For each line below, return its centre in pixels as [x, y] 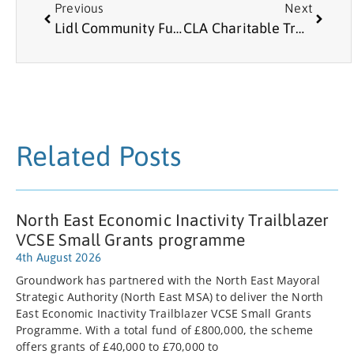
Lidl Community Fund [178, 28]
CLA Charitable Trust [300, 28]
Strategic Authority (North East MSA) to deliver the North [170, 297]
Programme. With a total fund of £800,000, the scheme [165, 330]
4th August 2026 [58, 258]
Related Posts [99, 156]
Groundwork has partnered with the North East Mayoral [168, 281]
